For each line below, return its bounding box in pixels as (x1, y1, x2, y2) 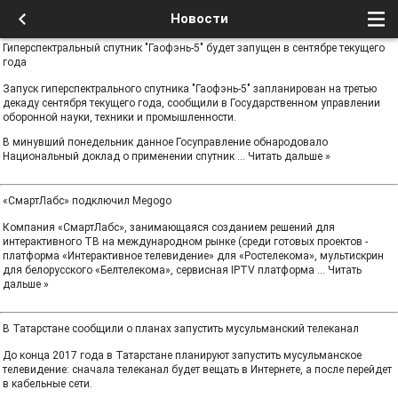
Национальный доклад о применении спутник (3, 150, 237, 163)
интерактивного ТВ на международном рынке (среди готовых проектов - (3, 235, 368, 248)
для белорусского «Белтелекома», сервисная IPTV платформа (3, 264, 317, 276)
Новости (170, 11, 228, 27)
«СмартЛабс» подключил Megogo (3, 195, 171, 207)
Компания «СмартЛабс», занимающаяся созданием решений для (3, 221, 335, 234)
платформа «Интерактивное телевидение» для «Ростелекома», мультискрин (3, 250, 384, 262)
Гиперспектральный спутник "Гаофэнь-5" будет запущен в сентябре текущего (3, 42, 385, 54)
